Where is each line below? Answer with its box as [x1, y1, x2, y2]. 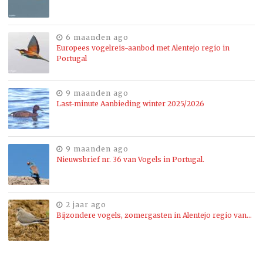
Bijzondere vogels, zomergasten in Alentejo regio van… [56, 211, 252, 220]
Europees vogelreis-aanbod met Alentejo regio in [56, 43, 230, 53]
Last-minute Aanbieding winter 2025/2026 [56, 99, 204, 109]
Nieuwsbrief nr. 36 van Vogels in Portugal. [56, 155, 204, 164]
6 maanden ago [66, 33, 129, 42]
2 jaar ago [66, 200, 106, 210]
